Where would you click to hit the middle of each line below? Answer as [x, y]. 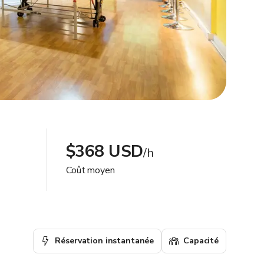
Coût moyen [90, 170]
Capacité [201, 241]
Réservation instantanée [105, 241]
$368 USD [105, 151]
